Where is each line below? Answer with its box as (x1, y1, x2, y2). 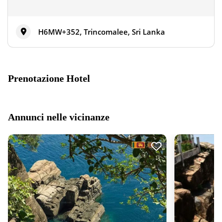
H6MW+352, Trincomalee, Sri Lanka (38, 27, 165, 37)
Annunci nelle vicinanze (8, 111, 110, 122)
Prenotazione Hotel (8, 73, 90, 84)
